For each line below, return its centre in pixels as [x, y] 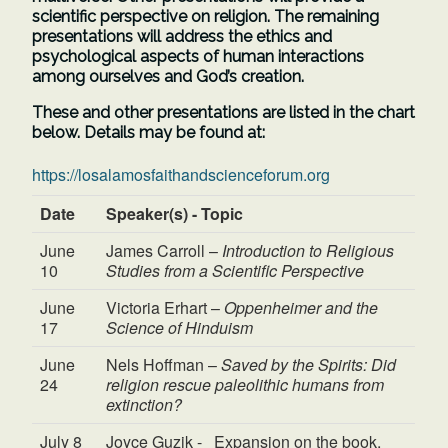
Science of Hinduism [180, 327]
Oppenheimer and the [301, 307]
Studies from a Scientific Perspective [235, 270]
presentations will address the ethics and [182, 37]
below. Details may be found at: [149, 133]
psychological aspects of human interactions [198, 57]
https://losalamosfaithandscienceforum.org [181, 174]
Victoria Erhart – [165, 307]
